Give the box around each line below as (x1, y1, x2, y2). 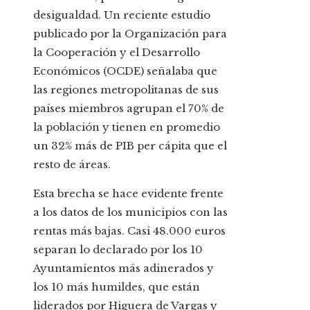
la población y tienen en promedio (33, 120, 220, 134)
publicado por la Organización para (33, 27, 227, 41)
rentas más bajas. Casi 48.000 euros (33, 224, 226, 238)
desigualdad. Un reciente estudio (33, 8, 210, 22)
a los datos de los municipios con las (33, 206, 228, 219)
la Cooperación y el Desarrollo (33, 46, 200, 60)
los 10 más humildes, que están (33, 280, 200, 294)
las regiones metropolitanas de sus (33, 83, 219, 97)
